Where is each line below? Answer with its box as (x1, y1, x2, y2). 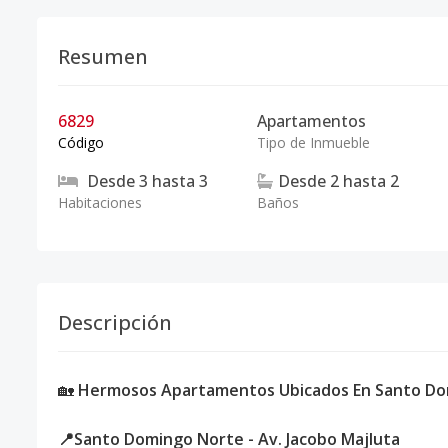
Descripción (58, 309, 172, 336)
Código (58, 133, 104, 152)
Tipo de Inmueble (256, 133, 370, 152)
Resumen (58, 43, 148, 70)
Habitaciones (58, 193, 142, 212)
